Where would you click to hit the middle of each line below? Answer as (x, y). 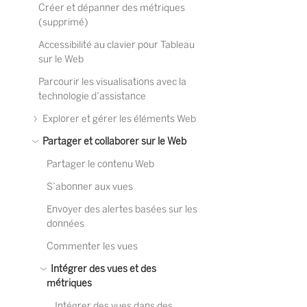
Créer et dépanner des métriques (112, 8)
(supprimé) (63, 22)
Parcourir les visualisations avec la (112, 82)
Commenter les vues (92, 246)
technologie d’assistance (92, 96)
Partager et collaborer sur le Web (113, 142)
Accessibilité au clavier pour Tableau (116, 45)
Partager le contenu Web (100, 164)
